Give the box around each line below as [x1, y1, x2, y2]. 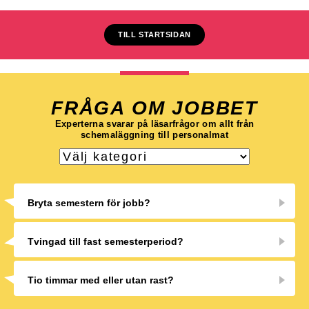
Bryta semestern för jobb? [28, 197, 150, 208]
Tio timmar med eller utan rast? [28, 275, 174, 286]
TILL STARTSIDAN [118, 30, 191, 39]
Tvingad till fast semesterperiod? [28, 236, 183, 247]
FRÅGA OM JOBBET [51, 97, 258, 119]
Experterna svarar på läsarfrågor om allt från [54, 119, 255, 129]
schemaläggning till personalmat [80, 130, 229, 140]
